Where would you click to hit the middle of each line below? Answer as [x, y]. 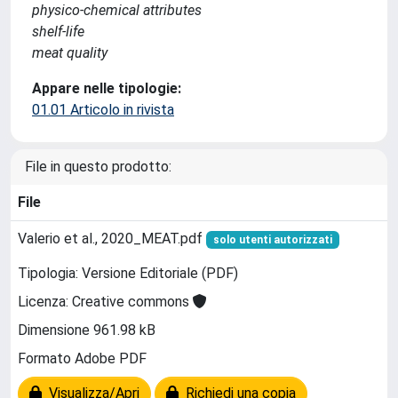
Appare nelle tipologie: [107, 88]
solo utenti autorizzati [272, 239]
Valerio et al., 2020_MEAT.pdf [112, 238]
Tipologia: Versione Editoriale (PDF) [128, 274]
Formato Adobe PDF [82, 359]
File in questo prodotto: [98, 166]
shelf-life [58, 31]
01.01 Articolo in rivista [103, 109]
